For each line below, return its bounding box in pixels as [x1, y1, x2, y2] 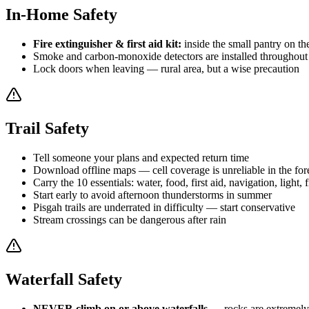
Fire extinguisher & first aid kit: [33, 38, 181, 50]
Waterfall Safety [6, 270, 122, 289]
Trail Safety [6, 119, 89, 138]
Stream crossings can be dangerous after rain [33, 214, 226, 226]
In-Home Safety [6, 6, 117, 24]
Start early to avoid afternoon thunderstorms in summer [33, 189, 272, 201]
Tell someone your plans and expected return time [33, 152, 249, 164]
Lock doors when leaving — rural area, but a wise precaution [33, 63, 299, 75]
